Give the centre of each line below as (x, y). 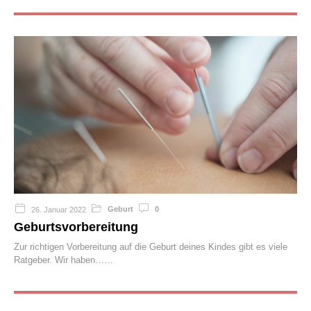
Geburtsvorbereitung (76, 227)
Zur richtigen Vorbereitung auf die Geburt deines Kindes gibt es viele (151, 246)
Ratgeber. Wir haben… (59, 260)
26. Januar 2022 (59, 209)
